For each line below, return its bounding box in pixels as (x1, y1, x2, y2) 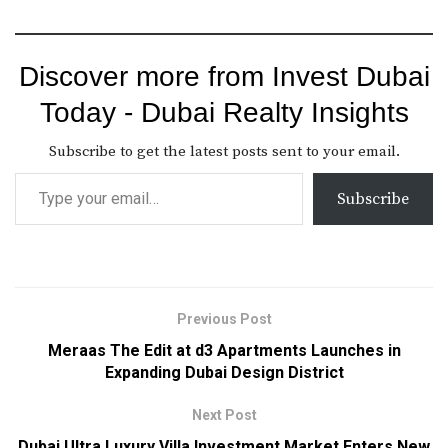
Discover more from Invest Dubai (18, 60, 430, 92)
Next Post (191, 406, 257, 423)
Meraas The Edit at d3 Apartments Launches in (47, 340, 401, 360)
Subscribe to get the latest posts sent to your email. (48, 141, 400, 161)
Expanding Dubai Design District (104, 362, 344, 382)
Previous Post (176, 310, 272, 327)
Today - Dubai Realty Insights (39, 96, 409, 128)
